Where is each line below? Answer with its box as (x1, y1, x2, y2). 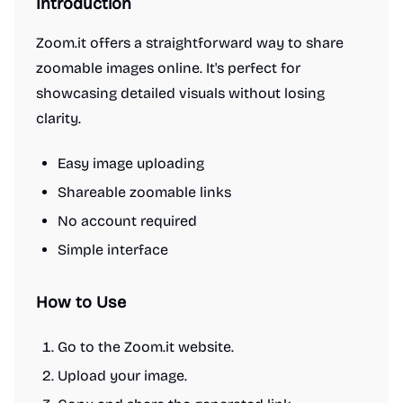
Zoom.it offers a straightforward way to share (36, 34, 344, 51)
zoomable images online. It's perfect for (36, 59, 300, 76)
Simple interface (58, 241, 168, 258)
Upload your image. (58, 367, 187, 384)
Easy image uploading (58, 155, 204, 172)
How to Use (36, 292, 126, 312)
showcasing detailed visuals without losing (36, 85, 325, 102)
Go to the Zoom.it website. (58, 338, 234, 355)
